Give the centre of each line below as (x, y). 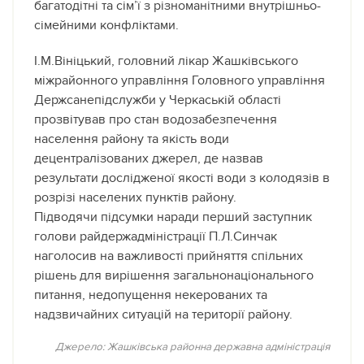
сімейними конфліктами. (106, 25)
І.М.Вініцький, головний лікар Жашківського (166, 61)
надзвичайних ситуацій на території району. (163, 314)
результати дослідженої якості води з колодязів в (182, 178)
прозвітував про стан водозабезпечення (156, 119)
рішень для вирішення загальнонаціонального (174, 275)
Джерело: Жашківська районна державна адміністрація (193, 347)
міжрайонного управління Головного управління (180, 80)
